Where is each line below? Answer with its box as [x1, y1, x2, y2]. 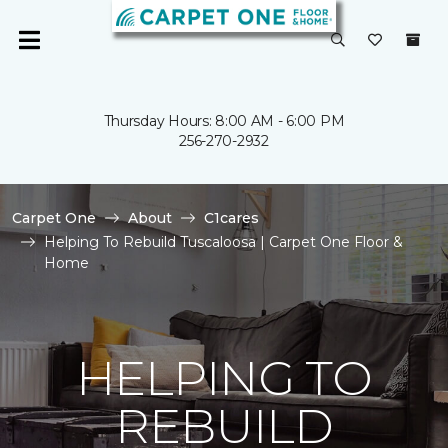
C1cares [204, 209, 259, 227]
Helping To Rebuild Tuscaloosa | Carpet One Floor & [44, 233, 403, 251]
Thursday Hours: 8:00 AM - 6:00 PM [103, 112, 345, 130]
